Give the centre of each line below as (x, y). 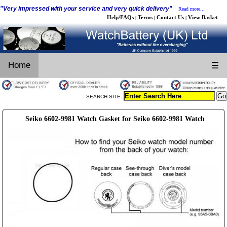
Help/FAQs (120, 17)
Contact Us (170, 17)
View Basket (203, 17)
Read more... (192, 9)
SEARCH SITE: (105, 96)
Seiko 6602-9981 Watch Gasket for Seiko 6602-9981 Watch (115, 119)
